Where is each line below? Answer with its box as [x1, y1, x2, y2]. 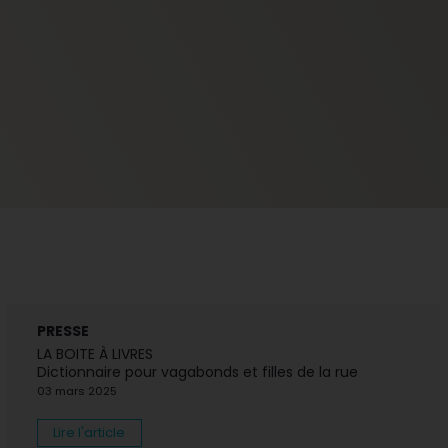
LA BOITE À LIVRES [36, 344, 153, 365]
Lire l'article [53, 423, 126, 443]
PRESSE [36, 321, 89, 342]
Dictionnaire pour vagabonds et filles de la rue [36, 362, 358, 383]
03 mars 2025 [36, 383, 117, 400]
